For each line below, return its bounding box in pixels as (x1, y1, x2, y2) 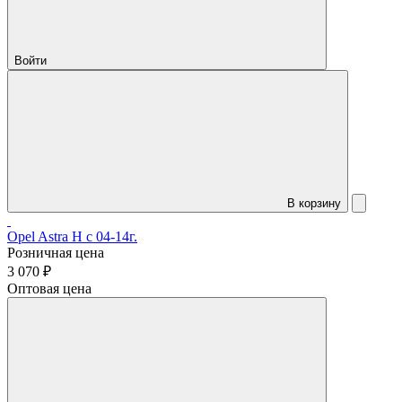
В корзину (287, 197, 341, 211)
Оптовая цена (7, 281, 92, 297)
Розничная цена (7, 245, 104, 261)
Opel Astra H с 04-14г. (7, 229, 137, 245)
